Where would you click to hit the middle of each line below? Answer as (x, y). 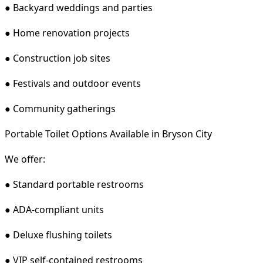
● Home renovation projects (67, 33)
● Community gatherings (60, 108)
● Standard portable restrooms (74, 184)
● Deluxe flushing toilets (58, 235)
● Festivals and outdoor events (73, 83)
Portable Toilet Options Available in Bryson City (108, 134)
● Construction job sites (58, 58)
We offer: (25, 159)
